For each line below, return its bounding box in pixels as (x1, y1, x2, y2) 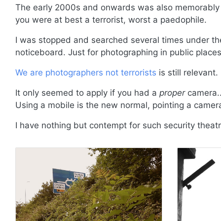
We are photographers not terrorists (15, 68, 156, 78)
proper (159, 88, 185, 98)
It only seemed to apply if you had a (15, 88, 159, 98)
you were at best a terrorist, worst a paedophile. (15, 15, 207, 25)
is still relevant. (156, 68, 218, 78)
